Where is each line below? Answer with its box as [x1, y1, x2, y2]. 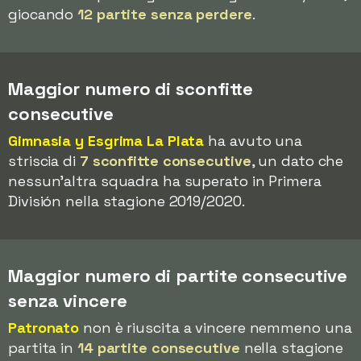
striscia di [8, 151, 80, 170]
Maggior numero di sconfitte [8, 77, 254, 100]
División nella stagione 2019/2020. [8, 192, 245, 210]
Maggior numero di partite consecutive [8, 264, 348, 287]
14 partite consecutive [77, 338, 240, 357]
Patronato [8, 318, 80, 337]
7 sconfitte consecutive [79, 151, 251, 170]
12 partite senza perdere [77, 5, 252, 23]
